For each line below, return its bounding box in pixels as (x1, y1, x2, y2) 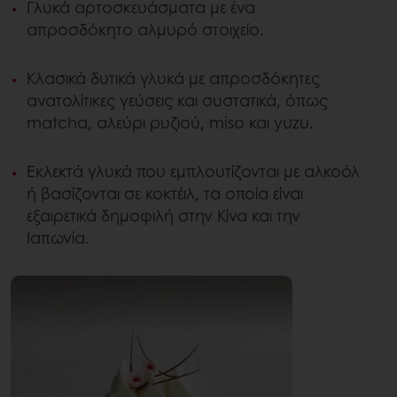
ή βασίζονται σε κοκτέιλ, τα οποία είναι (27, 182, 303, 206)
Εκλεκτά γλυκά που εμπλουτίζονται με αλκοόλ (27, 160, 360, 183)
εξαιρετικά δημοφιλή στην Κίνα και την (27, 204, 300, 228)
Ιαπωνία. (27, 226, 90, 250)
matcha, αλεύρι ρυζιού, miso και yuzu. (27, 111, 318, 135)
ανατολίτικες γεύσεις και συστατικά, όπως (27, 89, 328, 113)
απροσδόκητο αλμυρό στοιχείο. (27, 18, 264, 42)
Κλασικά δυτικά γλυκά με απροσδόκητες (27, 66, 320, 90)
